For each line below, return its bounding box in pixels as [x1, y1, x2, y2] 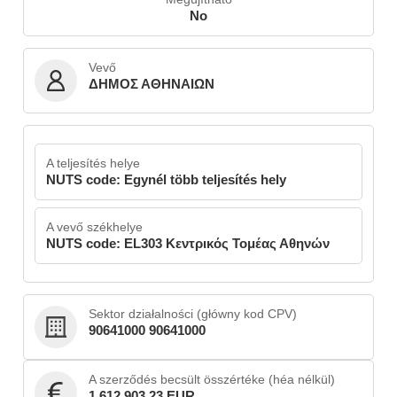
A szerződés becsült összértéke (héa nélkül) [89, 371, 335, 386]
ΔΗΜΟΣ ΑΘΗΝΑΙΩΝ [89, 75, 214, 91]
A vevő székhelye [46, 219, 143, 234]
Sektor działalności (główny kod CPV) [89, 306, 297, 321]
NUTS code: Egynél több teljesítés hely [46, 171, 286, 187]
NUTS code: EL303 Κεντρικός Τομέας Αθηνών [46, 235, 330, 251]
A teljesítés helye [46, 155, 140, 170]
